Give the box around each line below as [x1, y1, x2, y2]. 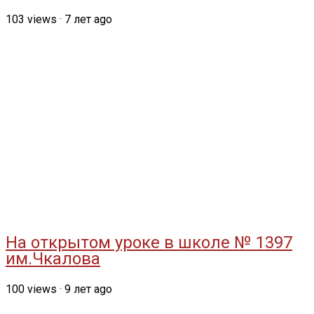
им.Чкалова [6, 249, 100, 269]
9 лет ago [64, 282, 112, 296]
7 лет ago [64, 13, 112, 27]
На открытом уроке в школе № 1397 [6, 233, 292, 253]
